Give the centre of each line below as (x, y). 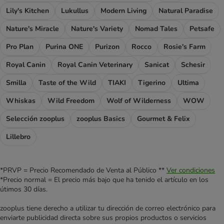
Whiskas (21, 101)
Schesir (193, 65)
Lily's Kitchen (27, 11)
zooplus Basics (101, 119)
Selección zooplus (35, 119)
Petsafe (202, 29)
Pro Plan (20, 47)
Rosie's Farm (184, 47)
